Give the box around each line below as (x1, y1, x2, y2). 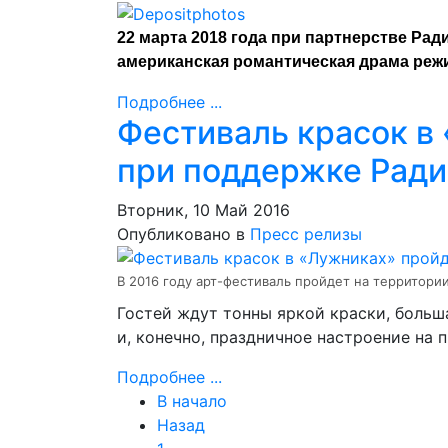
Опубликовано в (117, 224, 245, 244)
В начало (157, 391, 227, 411)
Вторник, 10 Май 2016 (117, 200, 290, 220)
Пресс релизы (250, 224, 362, 244)
